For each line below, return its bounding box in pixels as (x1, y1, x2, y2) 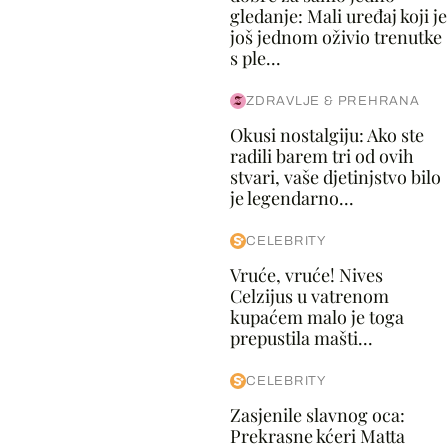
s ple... (229, 46, 281, 70)
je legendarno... (229, 186, 354, 210)
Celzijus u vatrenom (229, 284, 389, 308)
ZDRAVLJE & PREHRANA (245, 94, 420, 108)
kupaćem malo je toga (229, 305, 404, 329)
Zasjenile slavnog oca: (229, 403, 405, 427)
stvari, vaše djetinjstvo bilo (229, 165, 441, 189)
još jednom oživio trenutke (229, 25, 442, 49)
